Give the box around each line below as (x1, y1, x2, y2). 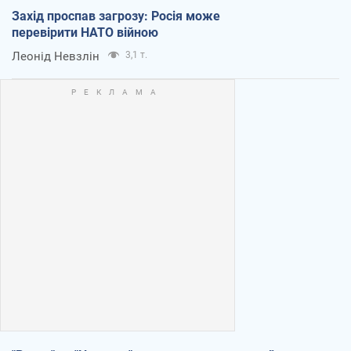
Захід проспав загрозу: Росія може (12, 8, 220, 24)
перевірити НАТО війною (12, 24, 158, 40)
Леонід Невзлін (12, 49, 100, 63)
